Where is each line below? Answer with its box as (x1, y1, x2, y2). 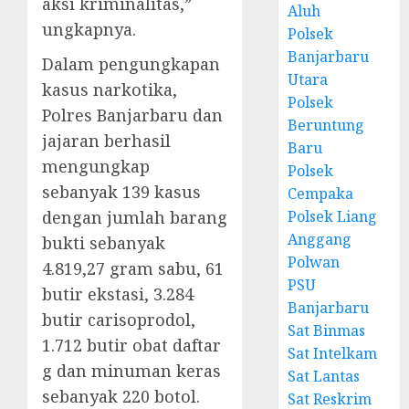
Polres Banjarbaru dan (42, 104, 223, 126)
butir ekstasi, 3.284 (42, 283, 194, 305)
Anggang (288, 229, 352, 249)
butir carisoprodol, (42, 309, 195, 330)
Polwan (288, 252, 341, 272)
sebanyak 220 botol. (42, 385, 200, 407)
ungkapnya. (42, 18, 136, 40)
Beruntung (288, 115, 365, 135)
